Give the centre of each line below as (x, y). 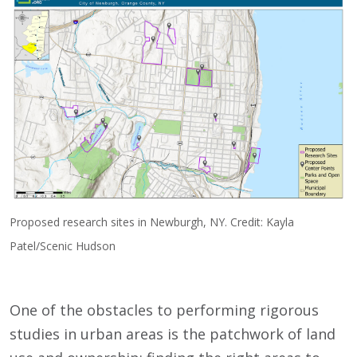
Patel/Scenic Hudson (63, 245)
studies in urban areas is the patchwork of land (173, 333)
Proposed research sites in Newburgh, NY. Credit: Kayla (152, 222)
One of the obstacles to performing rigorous (164, 310)
